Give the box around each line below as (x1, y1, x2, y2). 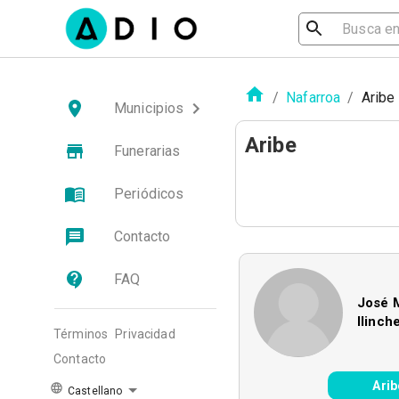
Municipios (114, 100, 184, 117)
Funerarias (114, 142, 181, 159)
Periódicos (114, 185, 184, 202)
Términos (53, 327, 109, 341)
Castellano (65, 385, 123, 397)
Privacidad (115, 327, 175, 341)
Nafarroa (286, 88, 341, 106)
